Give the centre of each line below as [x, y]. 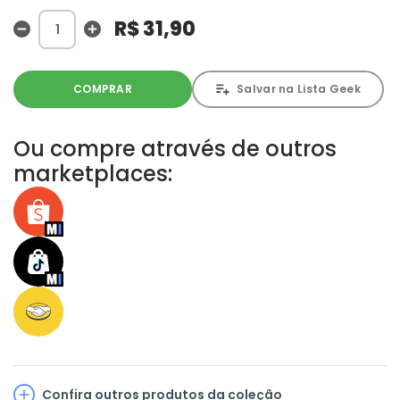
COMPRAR [103, 89]
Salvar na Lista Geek [299, 89]
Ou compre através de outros [175, 148]
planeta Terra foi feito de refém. [113, 20]
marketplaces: [93, 173]
